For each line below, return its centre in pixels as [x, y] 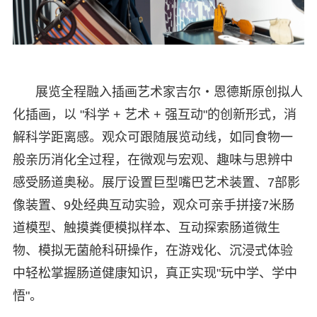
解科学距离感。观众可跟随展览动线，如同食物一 [152, 137]
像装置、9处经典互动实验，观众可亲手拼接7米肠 [153, 205]
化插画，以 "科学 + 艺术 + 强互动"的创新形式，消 [154, 114]
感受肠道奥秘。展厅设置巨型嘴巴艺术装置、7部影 [156, 182]
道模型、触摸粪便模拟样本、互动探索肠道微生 [146, 227]
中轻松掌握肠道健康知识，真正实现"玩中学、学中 [155, 273]
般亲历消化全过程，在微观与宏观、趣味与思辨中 [152, 160]
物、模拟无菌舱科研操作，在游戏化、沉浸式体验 [152, 250]
